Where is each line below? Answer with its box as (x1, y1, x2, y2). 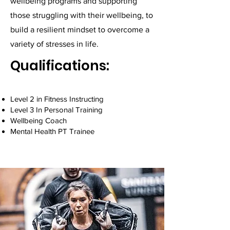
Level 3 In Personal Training (10, 105, 103, 114)
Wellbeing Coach (10, 116, 67, 125)
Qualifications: (10, 56, 109, 75)
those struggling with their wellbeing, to (10, 11, 153, 20)
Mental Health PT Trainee (10, 127, 94, 136)
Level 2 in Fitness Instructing (10, 94, 104, 103)
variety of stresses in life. (10, 40, 99, 48)
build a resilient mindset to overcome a (10, 25, 149, 34)
